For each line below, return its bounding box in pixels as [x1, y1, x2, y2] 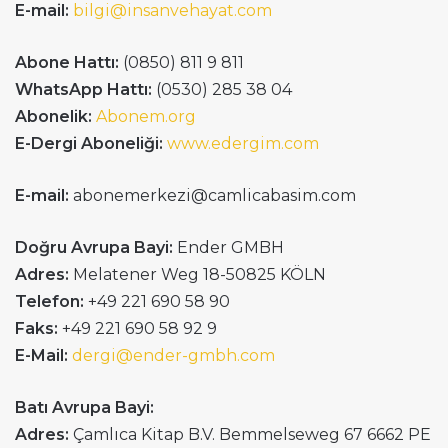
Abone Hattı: [15, 53, 123, 72]
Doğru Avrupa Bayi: [15, 238, 177, 257]
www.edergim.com [167, 134, 319, 153]
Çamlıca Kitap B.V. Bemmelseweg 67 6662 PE [69, 425, 431, 444]
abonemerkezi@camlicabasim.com [73, 186, 356, 205]
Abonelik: [15, 107, 92, 126]
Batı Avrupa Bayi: [15, 398, 154, 417]
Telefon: [15, 292, 88, 311]
